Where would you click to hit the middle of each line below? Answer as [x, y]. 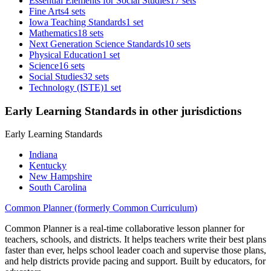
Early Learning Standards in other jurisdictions [123, 111]
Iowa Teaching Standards [77, 22]
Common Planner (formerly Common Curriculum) [101, 208]
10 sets [178, 44]
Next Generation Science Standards [97, 44]
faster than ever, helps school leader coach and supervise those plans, [135, 250]
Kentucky [48, 166]
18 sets [90, 33]
